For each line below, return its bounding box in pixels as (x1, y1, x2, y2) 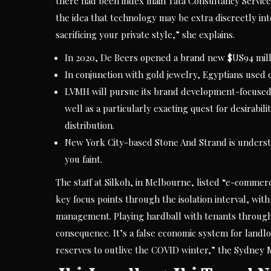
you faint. (65, 153, 102, 165)
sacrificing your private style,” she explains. (56, 28, 235, 41)
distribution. (65, 119, 114, 131)
